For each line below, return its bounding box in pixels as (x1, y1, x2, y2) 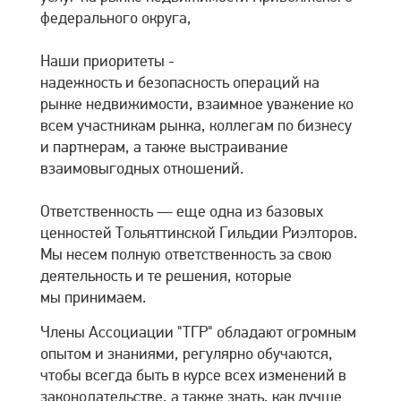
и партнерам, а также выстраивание (40, 137, 288, 158)
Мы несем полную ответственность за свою (40, 244, 332, 265)
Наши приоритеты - (40, 51, 175, 72)
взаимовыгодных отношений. (40, 158, 243, 179)
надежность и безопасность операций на (40, 73, 320, 93)
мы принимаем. (40, 287, 146, 308)
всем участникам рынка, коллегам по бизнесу (40, 115, 352, 136)
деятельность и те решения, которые (40, 266, 292, 286)
